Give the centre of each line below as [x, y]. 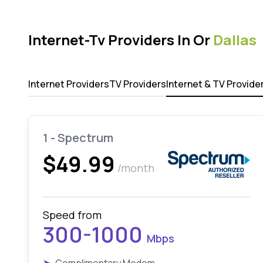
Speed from [72, 215]
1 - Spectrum [78, 138]
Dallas [235, 40]
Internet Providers [69, 84]
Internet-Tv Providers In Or [121, 40]
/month [136, 168]
